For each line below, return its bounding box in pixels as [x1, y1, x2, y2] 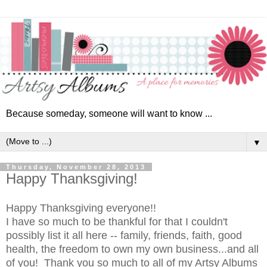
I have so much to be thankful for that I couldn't [6, 215, 228, 228]
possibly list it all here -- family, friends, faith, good [6, 229, 242, 241]
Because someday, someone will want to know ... [6, 108, 212, 119]
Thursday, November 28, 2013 [6, 163, 146, 170]
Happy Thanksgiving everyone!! [6, 201, 156, 214]
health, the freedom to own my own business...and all [6, 243, 259, 255]
